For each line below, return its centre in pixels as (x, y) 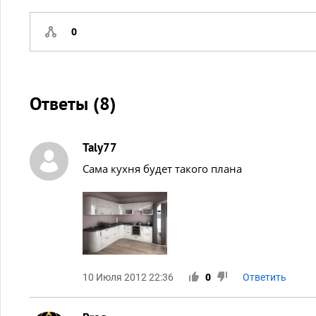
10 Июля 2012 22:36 (128, 277)
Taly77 (100, 147)
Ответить (265, 277)
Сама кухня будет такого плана (162, 169)
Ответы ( (65, 103)
